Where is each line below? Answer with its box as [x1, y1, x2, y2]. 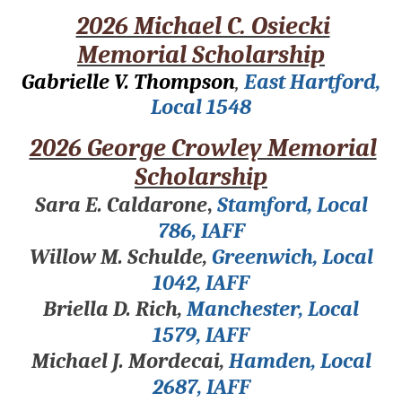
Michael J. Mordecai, [31, 347, 229, 373]
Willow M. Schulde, [29, 243, 212, 269]
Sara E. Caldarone [34, 191, 207, 217]
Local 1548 [151, 93, 251, 119]
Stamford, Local [216, 191, 368, 217]
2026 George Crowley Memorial [29, 133, 377, 162]
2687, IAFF [152, 373, 250, 399]
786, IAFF [157, 217, 245, 243]
